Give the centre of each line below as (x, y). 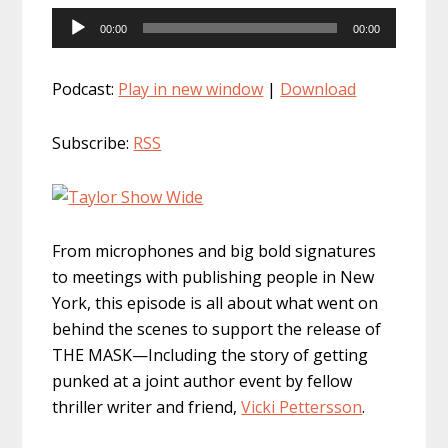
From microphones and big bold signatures (214, 251)
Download (318, 89)
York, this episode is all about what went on (215, 303)
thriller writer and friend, (147, 407)
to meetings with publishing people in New (213, 277)
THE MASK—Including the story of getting (210, 355)
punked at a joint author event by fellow (202, 381)
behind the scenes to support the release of (217, 329)
